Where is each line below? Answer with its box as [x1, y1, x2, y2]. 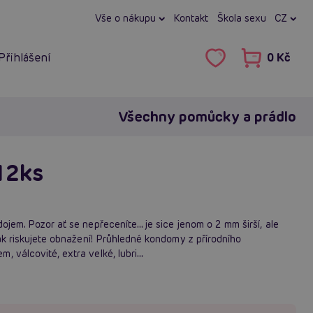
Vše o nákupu [95, 12, 159, 24]
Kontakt [173, 12, 209, 24]
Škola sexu [217, 12, 266, 24]
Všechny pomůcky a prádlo [117, 107, 296, 126]
